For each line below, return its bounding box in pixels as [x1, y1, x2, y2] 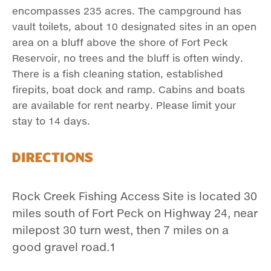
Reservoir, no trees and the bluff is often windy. [12, 52, 243, 64]
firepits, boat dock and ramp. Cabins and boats [12, 83, 245, 96]
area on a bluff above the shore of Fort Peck [12, 36, 228, 48]
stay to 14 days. [12, 115, 90, 127]
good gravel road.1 [12, 240, 116, 254]
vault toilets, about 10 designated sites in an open [12, 21, 256, 33]
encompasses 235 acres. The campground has [12, 5, 241, 17]
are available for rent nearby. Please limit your [12, 99, 236, 111]
